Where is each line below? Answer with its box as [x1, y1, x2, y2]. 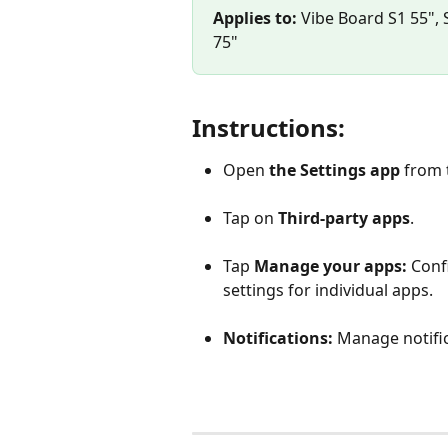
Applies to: [213, 7, 297, 29]
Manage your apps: [254, 255, 407, 278]
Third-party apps [278, 207, 410, 230]
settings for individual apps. [223, 279, 433, 302]
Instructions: [192, 111, 345, 145]
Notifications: [223, 327, 333, 350]
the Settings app [269, 159, 404, 182]
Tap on [223, 207, 278, 230]
